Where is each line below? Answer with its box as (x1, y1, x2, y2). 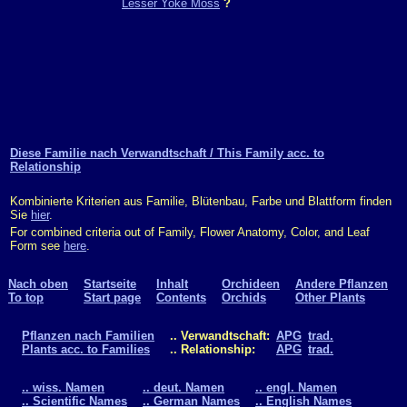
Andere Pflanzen (295, 276, 388, 291)
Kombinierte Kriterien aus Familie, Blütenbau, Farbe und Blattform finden (10, 194, 392, 208)
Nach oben (8, 276, 68, 291)
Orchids (222, 290, 266, 304)
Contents (156, 290, 206, 304)
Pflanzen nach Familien (22, 328, 154, 342)
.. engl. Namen (255, 380, 337, 394)
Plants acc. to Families (22, 342, 150, 356)
